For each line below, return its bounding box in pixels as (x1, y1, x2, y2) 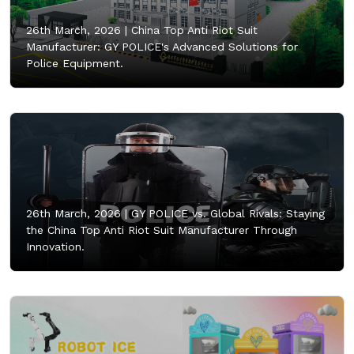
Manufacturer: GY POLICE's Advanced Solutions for (26, 40, 298, 53)
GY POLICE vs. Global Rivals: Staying (127, 206, 325, 220)
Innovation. (26, 239, 85, 253)
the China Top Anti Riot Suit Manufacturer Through (26, 223, 297, 236)
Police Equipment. (26, 56, 123, 70)
